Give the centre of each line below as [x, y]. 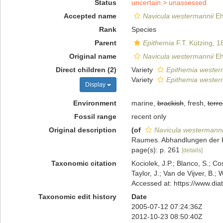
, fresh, [195, 103]
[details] [192, 150]
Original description [82, 130]
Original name [93, 56]
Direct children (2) [86, 70]
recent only [149, 116]
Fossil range [95, 116]
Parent [105, 43]
